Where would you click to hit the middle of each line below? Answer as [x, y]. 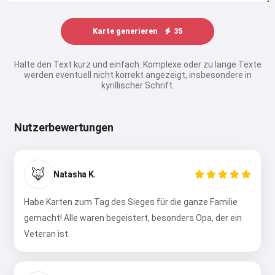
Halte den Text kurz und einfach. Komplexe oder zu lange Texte [137, 64]
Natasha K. [75, 174]
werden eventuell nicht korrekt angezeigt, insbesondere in [137, 75]
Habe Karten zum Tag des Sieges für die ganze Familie [131, 202]
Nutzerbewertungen [64, 127]
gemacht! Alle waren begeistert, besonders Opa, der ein [133, 218]
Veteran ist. [47, 234]
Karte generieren [126, 31]
